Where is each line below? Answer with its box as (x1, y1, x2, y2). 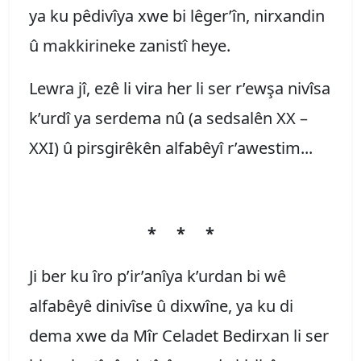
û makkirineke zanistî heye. (29, 34, 239, 56)
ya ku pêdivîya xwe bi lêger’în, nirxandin (29, 4, 325, 27)
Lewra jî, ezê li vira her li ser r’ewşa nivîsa (29, 77, 330, 99)
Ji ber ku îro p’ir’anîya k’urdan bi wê (29, 264, 286, 287)
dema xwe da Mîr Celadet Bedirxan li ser (29, 324, 329, 346)
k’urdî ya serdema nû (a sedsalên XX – (29, 106, 308, 129)
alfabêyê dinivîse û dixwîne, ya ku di (29, 294, 293, 317)
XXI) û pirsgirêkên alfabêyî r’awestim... (29, 136, 313, 159)
